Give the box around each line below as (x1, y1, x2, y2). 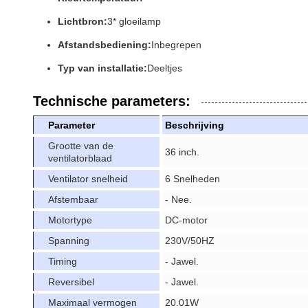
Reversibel (48, 276, 94, 287)
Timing (48, 256, 77, 267)
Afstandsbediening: (58, 39, 151, 50)
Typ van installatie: (58, 63, 147, 74)
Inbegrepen (151, 39, 201, 50)
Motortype (48, 214, 92, 225)
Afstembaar (48, 194, 98, 205)
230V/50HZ (165, 235, 214, 246)
